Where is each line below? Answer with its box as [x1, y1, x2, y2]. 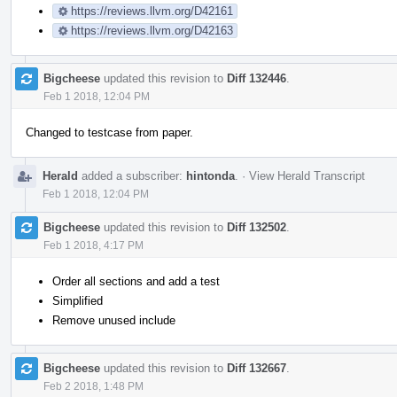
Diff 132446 [227, 71, 286, 85]
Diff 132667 [227, 361, 286, 375]
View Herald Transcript [249, 168, 365, 183]
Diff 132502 [227, 220, 286, 234]
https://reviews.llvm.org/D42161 [71, 4, 233, 18]
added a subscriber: [78, 168, 186, 183]
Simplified [52, 293, 103, 307]
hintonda [186, 168, 235, 183]
